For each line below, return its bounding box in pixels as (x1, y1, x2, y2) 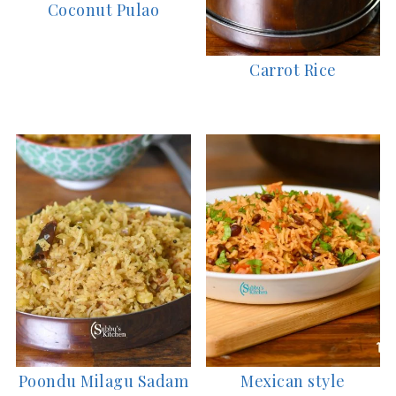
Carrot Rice (249, 58, 337, 80)
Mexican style (240, 370, 346, 392)
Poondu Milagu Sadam (18, 370, 188, 392)
